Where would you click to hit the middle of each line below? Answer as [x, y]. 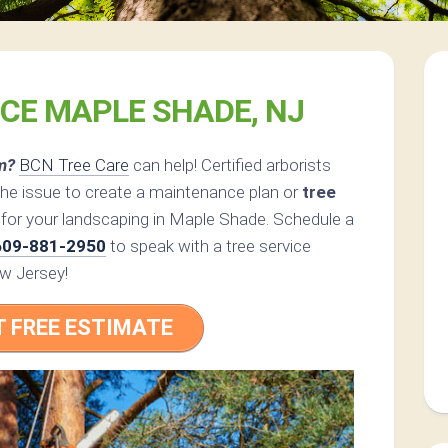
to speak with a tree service [208, 246]
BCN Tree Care [74, 165]
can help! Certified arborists [230, 165]
